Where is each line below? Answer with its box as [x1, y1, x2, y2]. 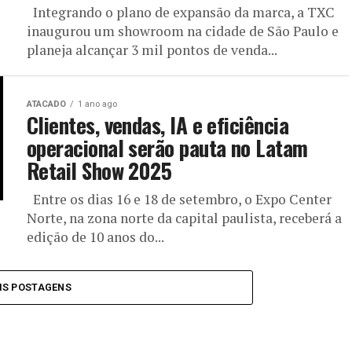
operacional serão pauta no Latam [27, 132, 308, 163]
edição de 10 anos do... [27, 228, 164, 246]
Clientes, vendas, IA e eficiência [27, 109, 289, 141]
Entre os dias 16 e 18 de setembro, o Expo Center [27, 190, 332, 208]
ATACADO [27, 99, 66, 109]
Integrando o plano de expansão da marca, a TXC [27, 3, 335, 21]
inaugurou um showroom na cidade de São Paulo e [27, 22, 339, 40]
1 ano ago [78, 99, 117, 109]
